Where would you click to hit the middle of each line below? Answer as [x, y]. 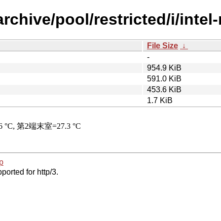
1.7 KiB [160, 100]
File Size [163, 45]
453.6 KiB [164, 89]
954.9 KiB [164, 68]
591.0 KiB [164, 78]
